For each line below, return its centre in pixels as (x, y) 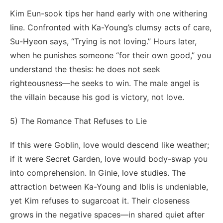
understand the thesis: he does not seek (85, 69)
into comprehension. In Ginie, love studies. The (98, 172)
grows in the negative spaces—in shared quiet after (107, 214)
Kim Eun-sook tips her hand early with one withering (109, 13)
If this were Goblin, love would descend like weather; (110, 145)
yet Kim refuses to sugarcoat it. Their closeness (100, 200)
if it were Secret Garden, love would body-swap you (109, 159)
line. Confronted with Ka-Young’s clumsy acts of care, (111, 27)
